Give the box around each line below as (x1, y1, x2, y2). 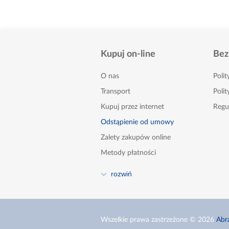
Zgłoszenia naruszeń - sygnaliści (101, 210, 199, 218)
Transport (101, 87, 130, 95)
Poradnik (101, 179, 128, 187)
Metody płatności (101, 149, 156, 156)
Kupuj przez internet (101, 103, 164, 110)
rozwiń (111, 169, 132, 178)
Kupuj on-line (101, 49, 155, 59)
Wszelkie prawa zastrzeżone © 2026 (101, 216, 216, 223)
